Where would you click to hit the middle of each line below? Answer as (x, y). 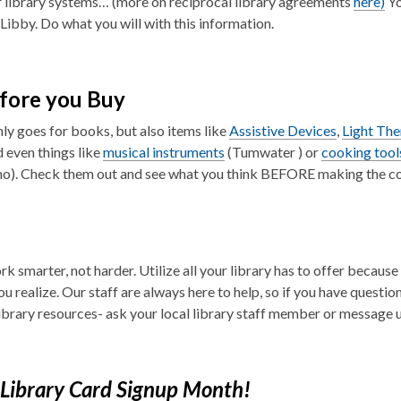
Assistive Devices (283, 130)
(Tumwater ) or (273, 152)
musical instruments (164, 152)
